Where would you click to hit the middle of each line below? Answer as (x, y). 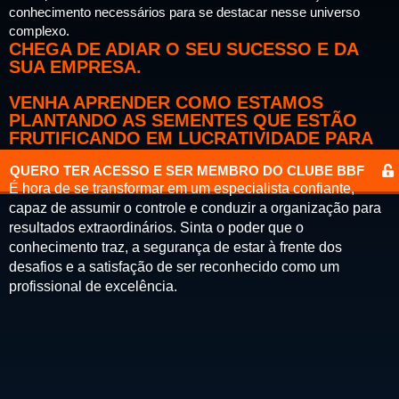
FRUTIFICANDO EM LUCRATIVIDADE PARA (191, 138)
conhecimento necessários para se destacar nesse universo (184, 12)
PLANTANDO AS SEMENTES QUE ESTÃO (183, 120)
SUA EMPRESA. (75, 66)
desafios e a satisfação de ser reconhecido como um (174, 266)
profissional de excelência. (93, 286)
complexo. (39, 30)
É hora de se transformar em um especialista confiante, (182, 188)
